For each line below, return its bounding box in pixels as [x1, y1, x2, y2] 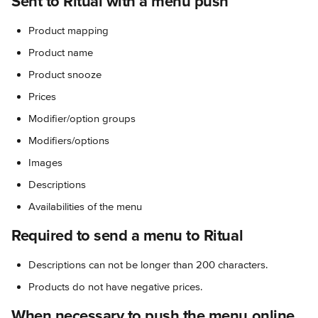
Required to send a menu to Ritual [11, 226, 243, 246]
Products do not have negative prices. [28, 280, 202, 293]
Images [28, 155, 62, 169]
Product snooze [28, 67, 102, 81]
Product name [28, 45, 93, 59]
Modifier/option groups [28, 111, 136, 125]
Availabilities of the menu [28, 199, 142, 213]
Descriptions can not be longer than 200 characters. [28, 258, 268, 271]
